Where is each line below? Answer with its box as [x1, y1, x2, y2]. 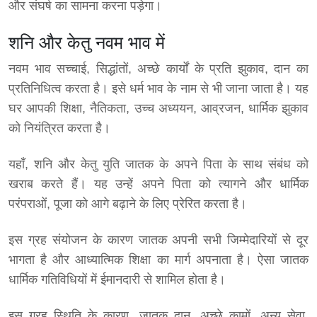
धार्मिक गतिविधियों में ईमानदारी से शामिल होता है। [8, 272, 226, 287]
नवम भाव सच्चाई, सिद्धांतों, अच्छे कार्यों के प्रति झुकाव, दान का [8, 62, 309, 76]
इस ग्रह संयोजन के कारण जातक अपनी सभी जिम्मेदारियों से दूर [8, 233, 309, 248]
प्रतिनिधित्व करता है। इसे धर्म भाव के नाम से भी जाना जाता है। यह [8, 81, 309, 96]
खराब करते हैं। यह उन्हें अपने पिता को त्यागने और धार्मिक [8, 177, 309, 192]
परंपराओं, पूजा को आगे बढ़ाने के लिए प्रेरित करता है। [8, 197, 247, 212]
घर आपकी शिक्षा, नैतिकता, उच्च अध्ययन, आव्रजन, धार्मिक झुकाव [8, 101, 309, 116]
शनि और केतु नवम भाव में [8, 33, 165, 53]
